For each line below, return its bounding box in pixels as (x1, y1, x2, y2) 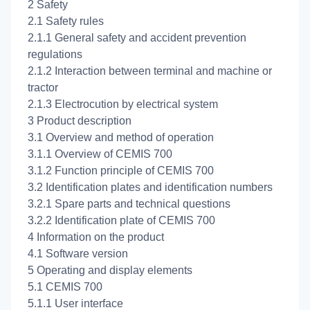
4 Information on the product (28, 230, 164, 243)
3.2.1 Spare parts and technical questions (28, 197, 230, 210)
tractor (28, 81, 58, 93)
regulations (28, 48, 82, 60)
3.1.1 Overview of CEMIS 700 (28, 147, 172, 160)
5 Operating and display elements (28, 264, 192, 276)
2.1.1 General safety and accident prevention (28, 31, 246, 44)
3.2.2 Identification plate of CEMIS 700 (28, 214, 215, 226)
